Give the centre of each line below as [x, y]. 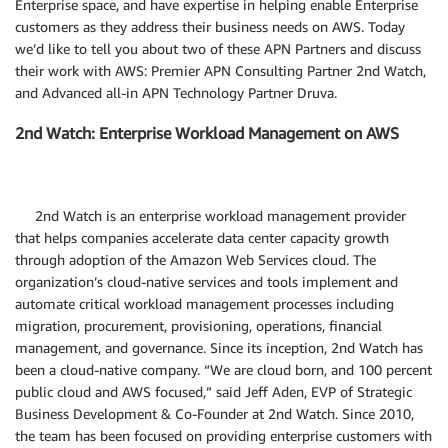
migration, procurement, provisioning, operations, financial [198, 325]
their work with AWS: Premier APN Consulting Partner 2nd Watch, [220, 70]
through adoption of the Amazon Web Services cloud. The [195, 259]
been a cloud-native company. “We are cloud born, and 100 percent [223, 369]
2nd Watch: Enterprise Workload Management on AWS [207, 133]
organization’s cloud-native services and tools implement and [206, 281]
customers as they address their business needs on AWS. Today [210, 26]
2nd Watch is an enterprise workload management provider [220, 215]
